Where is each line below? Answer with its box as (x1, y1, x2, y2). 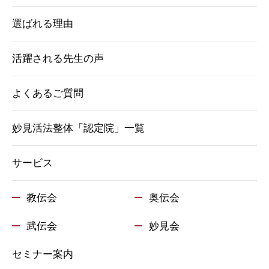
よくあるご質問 (12, 87, 83, 99)
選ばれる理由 (12, 17, 73, 29)
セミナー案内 (12, 248, 73, 260)
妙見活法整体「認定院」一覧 (12, 122, 145, 134)
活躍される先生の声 (12, 52, 104, 64)
